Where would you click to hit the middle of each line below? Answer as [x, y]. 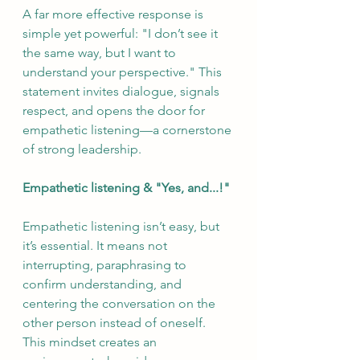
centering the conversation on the [121, 303]
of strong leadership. [82, 149]
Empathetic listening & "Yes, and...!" [126, 188]
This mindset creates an [91, 342]
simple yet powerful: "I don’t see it [122, 33]
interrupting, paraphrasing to [106, 265]
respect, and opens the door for [115, 110]
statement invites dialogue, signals [123, 91]
